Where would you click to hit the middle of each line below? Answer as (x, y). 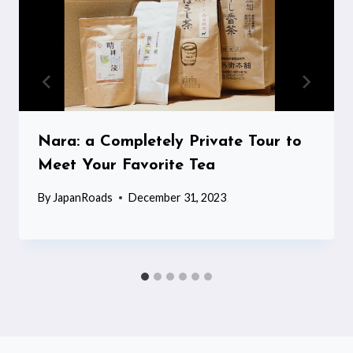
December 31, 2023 (178, 198)
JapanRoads (83, 198)
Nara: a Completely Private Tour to (170, 141)
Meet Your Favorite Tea (126, 165)
